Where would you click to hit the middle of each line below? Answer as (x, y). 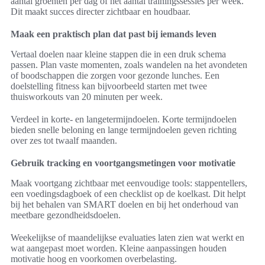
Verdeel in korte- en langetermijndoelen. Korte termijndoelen (124, 119)
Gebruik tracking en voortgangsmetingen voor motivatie (123, 163)
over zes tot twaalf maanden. (64, 141)
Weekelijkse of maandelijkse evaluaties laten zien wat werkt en (127, 238)
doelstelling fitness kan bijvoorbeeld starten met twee (109, 86)
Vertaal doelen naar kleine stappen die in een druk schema (118, 54)
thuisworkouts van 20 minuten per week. (87, 97)
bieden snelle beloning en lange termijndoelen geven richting (124, 130)
